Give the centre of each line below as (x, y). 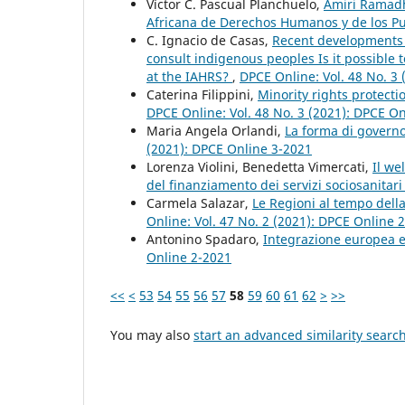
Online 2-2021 (189, 258)
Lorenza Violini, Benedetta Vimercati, (259, 167)
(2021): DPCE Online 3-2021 (229, 149)
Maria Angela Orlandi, (216, 131)
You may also (152, 335)
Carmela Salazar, (199, 203)
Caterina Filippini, (202, 95)
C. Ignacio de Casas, (209, 41)
